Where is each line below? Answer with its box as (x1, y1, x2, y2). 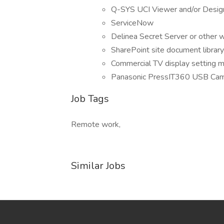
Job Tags (71, 92, 109, 105)
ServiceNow (111, 17, 153, 28)
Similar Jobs (71, 159, 125, 172)
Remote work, (71, 119, 120, 130)
